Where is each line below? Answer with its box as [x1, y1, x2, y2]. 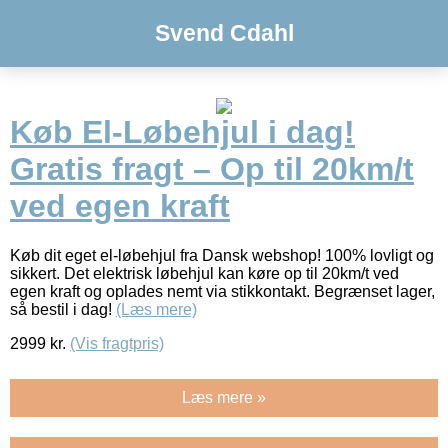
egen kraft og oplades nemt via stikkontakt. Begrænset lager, [10, 282, 435, 300]
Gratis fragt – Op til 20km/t [10, 151, 414, 188]
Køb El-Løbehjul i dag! [10, 114, 355, 151]
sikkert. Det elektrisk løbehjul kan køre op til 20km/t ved [10, 264, 399, 282]
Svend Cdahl [154, 20, 294, 46]
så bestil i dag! [10, 300, 116, 318]
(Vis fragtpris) [70, 334, 164, 352]
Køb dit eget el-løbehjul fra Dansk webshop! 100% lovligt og [10, 246, 434, 264]
